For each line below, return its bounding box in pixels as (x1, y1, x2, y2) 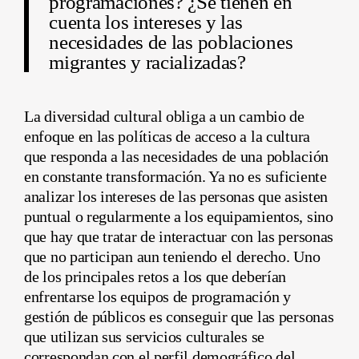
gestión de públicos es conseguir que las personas (24, 308, 334, 326)
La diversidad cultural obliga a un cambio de (24, 107, 305, 126)
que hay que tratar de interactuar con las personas (24, 228, 334, 246)
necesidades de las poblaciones (49, 30, 293, 53)
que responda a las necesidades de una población (24, 147, 329, 166)
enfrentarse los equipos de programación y (24, 288, 291, 306)
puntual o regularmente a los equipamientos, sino (24, 208, 333, 226)
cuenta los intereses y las (49, 10, 243, 33)
